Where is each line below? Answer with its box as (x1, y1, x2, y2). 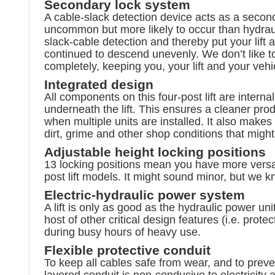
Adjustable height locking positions (44, 144, 266, 159)
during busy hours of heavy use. (44, 225, 201, 238)
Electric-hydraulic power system (44, 187, 245, 202)
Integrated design (44, 77, 153, 91)
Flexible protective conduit (44, 242, 211, 257)
